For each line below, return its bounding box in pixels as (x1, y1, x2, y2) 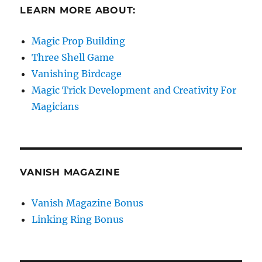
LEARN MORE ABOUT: (20, 4, 136, 16)
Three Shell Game (32, 51, 115, 63)
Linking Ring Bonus (32, 213, 124, 225)
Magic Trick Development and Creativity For (32, 84, 237, 96)
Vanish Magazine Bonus (32, 196, 144, 209)
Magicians (32, 100, 80, 112)
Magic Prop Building (32, 35, 126, 47)
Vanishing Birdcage (32, 67, 122, 80)
